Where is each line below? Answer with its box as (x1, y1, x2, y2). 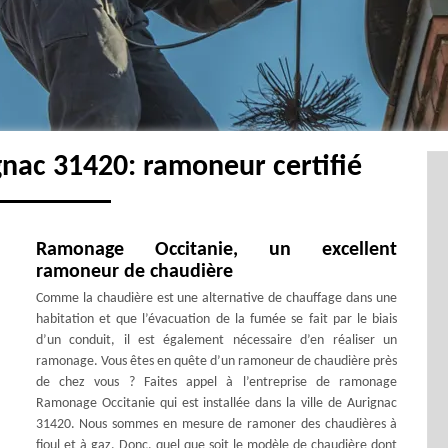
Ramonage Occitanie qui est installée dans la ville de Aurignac (35, 395, 398, 411)
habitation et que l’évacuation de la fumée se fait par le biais (35, 311, 398, 327)
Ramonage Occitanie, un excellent (35, 239, 398, 260)
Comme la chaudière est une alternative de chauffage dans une (35, 290, 398, 306)
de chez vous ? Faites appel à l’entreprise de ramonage (35, 374, 398, 390)
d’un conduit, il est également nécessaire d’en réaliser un (35, 332, 398, 348)
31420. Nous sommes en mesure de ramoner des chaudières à (35, 416, 398, 432)
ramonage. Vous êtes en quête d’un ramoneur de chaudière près (35, 353, 398, 369)
